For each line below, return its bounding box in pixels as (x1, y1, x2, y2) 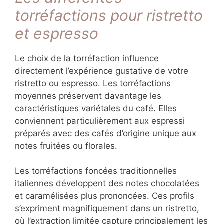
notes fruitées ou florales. (15, 140, 117, 151)
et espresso (15, 24, 98, 42)
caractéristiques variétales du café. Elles (15, 103, 177, 113)
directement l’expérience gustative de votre (15, 65, 188, 76)
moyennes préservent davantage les (15, 90, 161, 101)
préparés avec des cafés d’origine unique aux (15, 128, 196, 138)
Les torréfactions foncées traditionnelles (15, 166, 177, 176)
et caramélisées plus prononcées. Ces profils (15, 191, 194, 201)
